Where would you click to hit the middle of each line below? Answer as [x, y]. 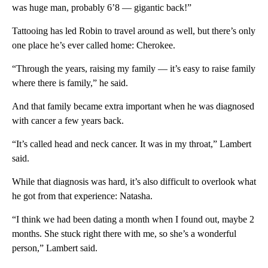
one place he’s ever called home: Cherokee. [94, 45]
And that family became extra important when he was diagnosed [133, 106]
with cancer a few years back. [68, 120]
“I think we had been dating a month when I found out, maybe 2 [133, 219]
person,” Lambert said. [55, 248]
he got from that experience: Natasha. [82, 196]
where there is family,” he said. [70, 83]
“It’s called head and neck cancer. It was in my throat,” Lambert [132, 144]
